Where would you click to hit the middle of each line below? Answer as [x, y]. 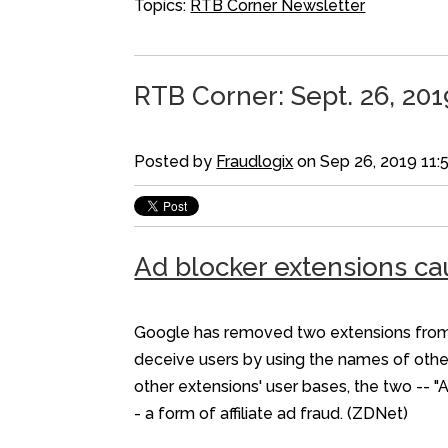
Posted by [175, 161]
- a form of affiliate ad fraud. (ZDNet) [271, 414]
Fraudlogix [255, 161]
